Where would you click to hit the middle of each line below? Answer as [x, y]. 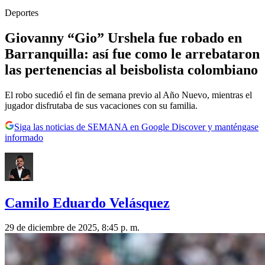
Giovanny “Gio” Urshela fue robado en [123, 38]
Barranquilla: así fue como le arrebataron [132, 54]
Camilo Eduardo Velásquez [87, 203]
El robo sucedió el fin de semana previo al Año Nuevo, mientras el [128, 95]
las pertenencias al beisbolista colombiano [131, 70]
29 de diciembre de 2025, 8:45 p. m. [72, 228]
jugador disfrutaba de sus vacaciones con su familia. [101, 105]
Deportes [22, 12]
